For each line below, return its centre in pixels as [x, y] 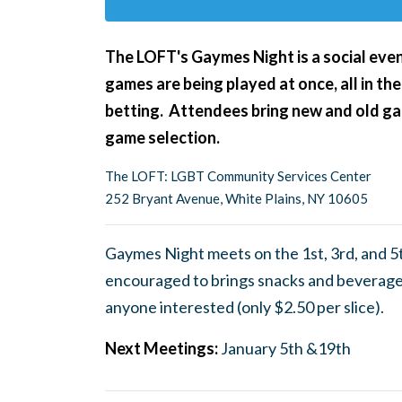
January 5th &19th [286, 348]
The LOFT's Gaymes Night [200, 57]
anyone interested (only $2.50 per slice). [246, 307]
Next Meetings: [163, 348]
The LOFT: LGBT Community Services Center [238, 176]
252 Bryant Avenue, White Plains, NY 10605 [236, 198]
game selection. [162, 137]
